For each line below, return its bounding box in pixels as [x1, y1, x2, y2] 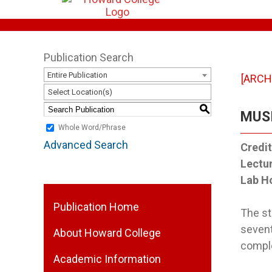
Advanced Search [44, 138, 128, 151]
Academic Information [53, 253, 161, 265]
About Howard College [53, 226, 161, 239]
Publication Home [53, 200, 139, 213]
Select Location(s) [48, 87, 112, 97]
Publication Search [44, 51, 134, 64]
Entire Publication [47, 70, 107, 80]
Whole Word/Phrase [58, 123, 126, 132]
